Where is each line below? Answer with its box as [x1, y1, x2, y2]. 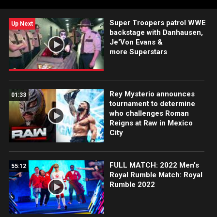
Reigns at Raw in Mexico [109, 119, 193, 128]
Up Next [11, 20, 33, 27]
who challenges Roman [109, 109, 189, 118]
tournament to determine [109, 99, 195, 108]
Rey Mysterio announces [109, 90, 195, 99]
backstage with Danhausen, [109, 28, 203, 37]
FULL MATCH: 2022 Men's [109, 161, 199, 170]
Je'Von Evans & [109, 38, 163, 46]
